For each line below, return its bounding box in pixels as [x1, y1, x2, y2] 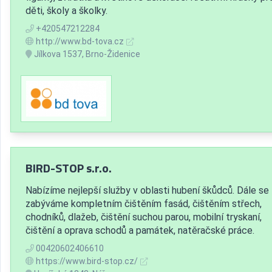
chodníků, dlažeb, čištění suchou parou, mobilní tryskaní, [25, 211, 262, 223]
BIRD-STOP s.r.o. [25, 158, 112, 178]
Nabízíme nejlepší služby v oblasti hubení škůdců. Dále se [25, 185, 269, 197]
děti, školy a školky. [25, 5, 107, 17]
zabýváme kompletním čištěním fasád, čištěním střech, [25, 198, 262, 210]
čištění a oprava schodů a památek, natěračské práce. [25, 225, 254, 237]
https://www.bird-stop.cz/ [36, 256, 138, 267]
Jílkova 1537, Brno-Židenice [32, 49, 140, 59]
